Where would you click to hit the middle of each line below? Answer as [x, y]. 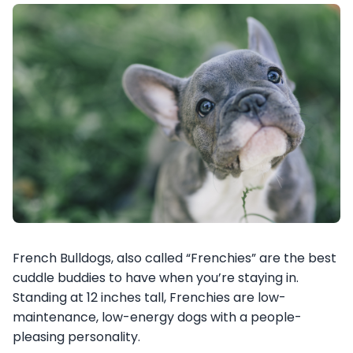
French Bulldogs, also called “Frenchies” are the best [175, 258]
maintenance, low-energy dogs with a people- [157, 317]
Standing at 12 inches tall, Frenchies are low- [149, 297]
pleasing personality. [78, 336]
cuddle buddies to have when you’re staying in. [156, 277]
